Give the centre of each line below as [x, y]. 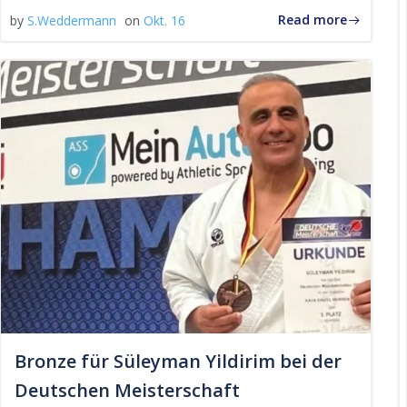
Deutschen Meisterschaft [127, 390]
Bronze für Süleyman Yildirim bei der [178, 361]
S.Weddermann [72, 20]
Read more [313, 20]
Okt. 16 [164, 20]
